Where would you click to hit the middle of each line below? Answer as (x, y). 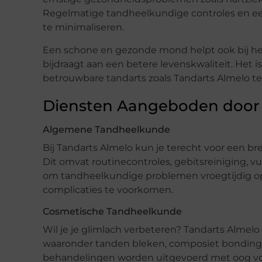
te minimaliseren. (83, 27)
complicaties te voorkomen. (108, 189)
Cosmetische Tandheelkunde (112, 211)
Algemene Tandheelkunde (106, 129)
